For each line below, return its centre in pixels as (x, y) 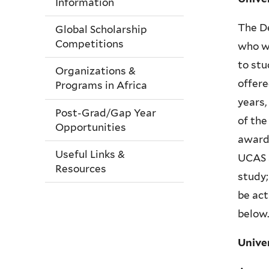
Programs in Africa (101, 86)
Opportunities (91, 127)
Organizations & (95, 71)
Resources (81, 169)
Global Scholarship (101, 29)
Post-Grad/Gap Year (106, 113)
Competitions (89, 44)
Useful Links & (90, 155)
